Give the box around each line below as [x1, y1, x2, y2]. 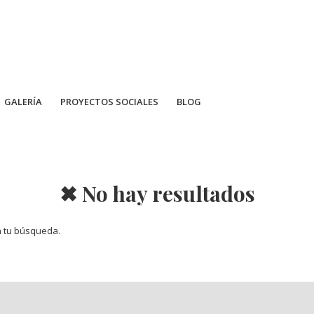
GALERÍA [4, 95, 42, 108]
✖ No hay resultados [59, 179, 255, 207]
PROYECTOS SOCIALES [60, 95, 158, 108]
